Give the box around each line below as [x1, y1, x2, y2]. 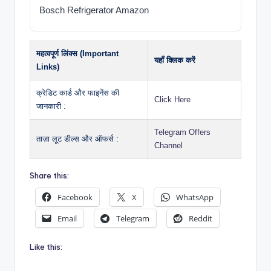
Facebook [57, 191, 93, 203]
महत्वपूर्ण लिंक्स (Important [36, 49, 119, 59]
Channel [154, 141, 183, 151]
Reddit [189, 213, 212, 224]
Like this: [30, 242, 62, 252]
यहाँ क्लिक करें [154, 56, 195, 65]
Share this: [30, 171, 69, 181]
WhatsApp [176, 191, 214, 203]
